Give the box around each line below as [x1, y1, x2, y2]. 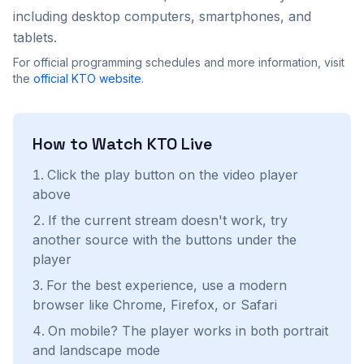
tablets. [13, 29, 57, 46]
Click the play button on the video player [47, 167, 298, 184]
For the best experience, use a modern [46, 277, 287, 294]
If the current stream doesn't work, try [48, 212, 288, 229]
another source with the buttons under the [32, 232, 297, 249]
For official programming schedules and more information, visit [13, 55, 344, 70]
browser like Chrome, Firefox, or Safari [32, 297, 277, 314]
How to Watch [32, 133, 147, 155]
